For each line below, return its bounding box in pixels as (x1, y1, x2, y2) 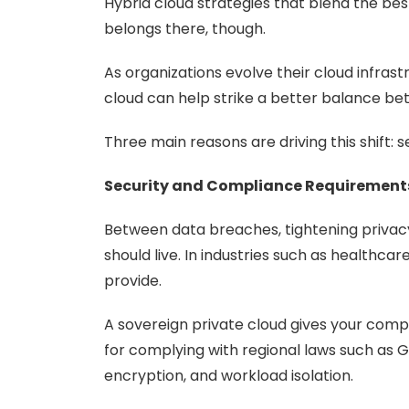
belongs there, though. (104, 18, 266, 40)
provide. (104, 270, 162, 292)
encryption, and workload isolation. (104, 365, 353, 387)
